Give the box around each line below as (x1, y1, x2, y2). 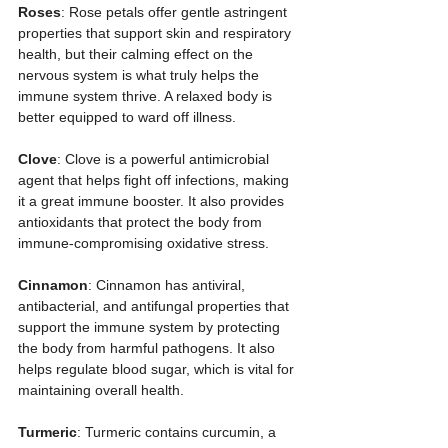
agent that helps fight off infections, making (18, 172, 293, 188)
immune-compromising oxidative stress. (18, 235, 269, 251)
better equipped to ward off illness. (18, 109, 236, 125)
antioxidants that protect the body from (18, 214, 266, 230)
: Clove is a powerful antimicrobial (57, 151, 273, 167)
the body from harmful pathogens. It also (18, 340, 279, 356)
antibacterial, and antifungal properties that (18, 298, 293, 314)
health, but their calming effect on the (18, 46, 257, 62)
